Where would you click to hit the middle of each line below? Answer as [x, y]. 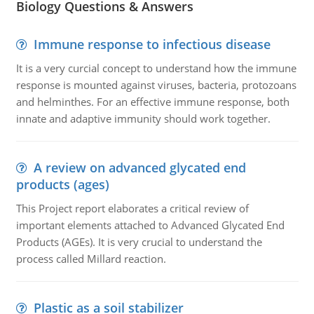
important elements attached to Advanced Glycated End [150, 225]
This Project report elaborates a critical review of [132, 208]
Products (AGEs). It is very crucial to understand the [139, 242]
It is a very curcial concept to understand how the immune [156, 68]
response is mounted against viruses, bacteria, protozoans [156, 85]
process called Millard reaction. [91, 259]
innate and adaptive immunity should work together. [143, 118]
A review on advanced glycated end [139, 168]
